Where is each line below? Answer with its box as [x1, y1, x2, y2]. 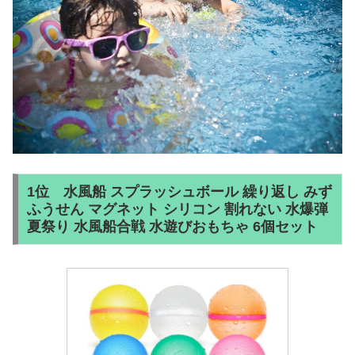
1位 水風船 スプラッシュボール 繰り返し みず [26, 184, 332, 200]
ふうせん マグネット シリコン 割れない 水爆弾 [26, 201, 328, 218]
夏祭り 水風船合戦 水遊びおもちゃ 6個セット [26, 219, 318, 235]
